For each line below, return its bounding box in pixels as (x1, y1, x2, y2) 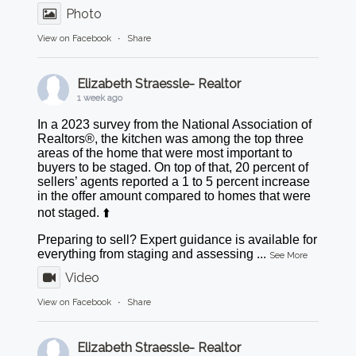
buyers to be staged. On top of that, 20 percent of (37, 160, 309, 174)
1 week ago (77, 92, 123, 103)
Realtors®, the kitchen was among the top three (37, 131, 304, 145)
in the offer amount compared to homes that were (37, 188, 311, 203)
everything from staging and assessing (37, 246, 254, 261)
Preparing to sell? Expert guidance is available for (37, 232, 318, 246)
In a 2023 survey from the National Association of (37, 117, 312, 131)
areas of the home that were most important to (37, 145, 293, 160)
